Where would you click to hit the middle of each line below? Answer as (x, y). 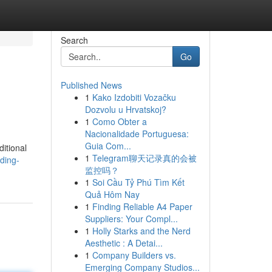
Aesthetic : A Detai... (124, 243)
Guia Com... (108, 146)
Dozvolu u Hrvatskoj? (125, 109)
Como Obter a (119, 121)
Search (74, 40)
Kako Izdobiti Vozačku (134, 97)
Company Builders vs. (134, 255)
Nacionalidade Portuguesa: (137, 134)
